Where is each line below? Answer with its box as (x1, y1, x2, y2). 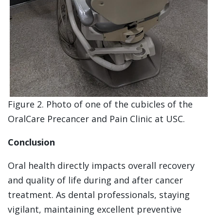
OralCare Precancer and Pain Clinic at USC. (8, 112, 185, 125)
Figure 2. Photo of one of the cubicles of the (8, 98, 193, 110)
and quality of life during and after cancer (8, 174, 183, 186)
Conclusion (8, 136, 55, 148)
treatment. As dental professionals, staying (8, 188, 190, 200)
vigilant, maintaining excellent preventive (8, 203, 182, 215)
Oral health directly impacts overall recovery (8, 159, 195, 171)
